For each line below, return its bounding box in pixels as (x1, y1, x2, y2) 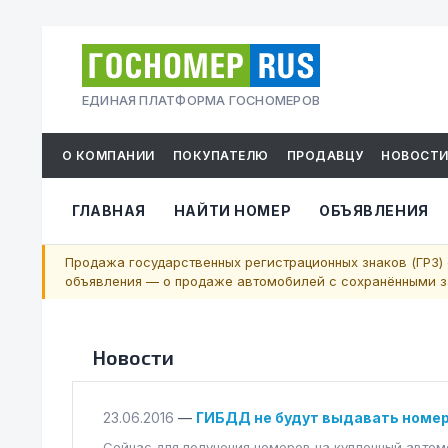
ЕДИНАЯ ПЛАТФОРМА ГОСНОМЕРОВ (82, 93, 320, 108)
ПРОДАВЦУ (286, 148, 364, 163)
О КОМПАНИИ (62, 148, 155, 163)
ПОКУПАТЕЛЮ (172, 148, 269, 163)
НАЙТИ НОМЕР (173, 202, 292, 219)
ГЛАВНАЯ (72, 202, 146, 219)
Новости (92, 345, 174, 369)
